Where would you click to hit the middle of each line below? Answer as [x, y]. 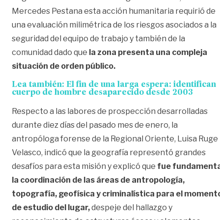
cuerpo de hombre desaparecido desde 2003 [102, 93]
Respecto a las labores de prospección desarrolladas [110, 111]
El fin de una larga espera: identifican [141, 85]
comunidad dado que [50, 52]
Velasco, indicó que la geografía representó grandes [109, 152]
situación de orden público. [64, 66]
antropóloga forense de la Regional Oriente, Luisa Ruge [115, 138]
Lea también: [39, 85]
